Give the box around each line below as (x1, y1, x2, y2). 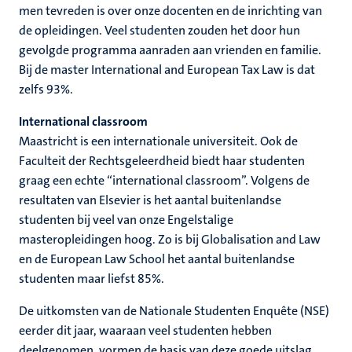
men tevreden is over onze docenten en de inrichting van (19, 2, 322, 19)
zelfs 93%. (19, 81, 73, 97)
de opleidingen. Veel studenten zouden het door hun (19, 22, 300, 38)
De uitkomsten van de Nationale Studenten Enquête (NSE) (19, 302, 329, 319)
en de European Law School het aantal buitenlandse (19, 251, 295, 267)
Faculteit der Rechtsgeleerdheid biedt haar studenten (19, 152, 305, 169)
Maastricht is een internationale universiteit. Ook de (19, 133, 298, 149)
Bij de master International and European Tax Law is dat (19, 61, 315, 78)
